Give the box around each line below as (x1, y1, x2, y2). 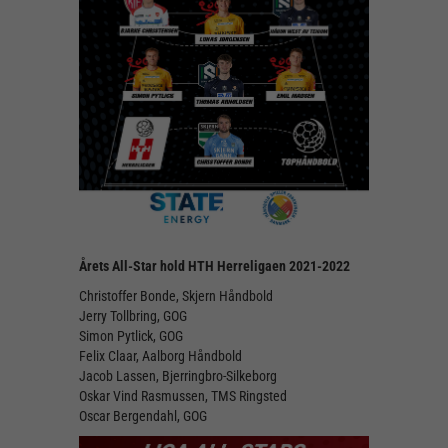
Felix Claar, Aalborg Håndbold (79, 348, 242, 365)
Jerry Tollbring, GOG (79, 308, 187, 325)
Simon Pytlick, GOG (79, 328, 183, 345)
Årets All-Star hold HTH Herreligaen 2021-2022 (79, 258, 350, 275)
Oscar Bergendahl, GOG (79, 408, 207, 425)
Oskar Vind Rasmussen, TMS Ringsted (79, 388, 287, 405)
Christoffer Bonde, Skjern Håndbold (79, 288, 273, 305)
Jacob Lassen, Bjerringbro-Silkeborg (79, 368, 277, 385)
